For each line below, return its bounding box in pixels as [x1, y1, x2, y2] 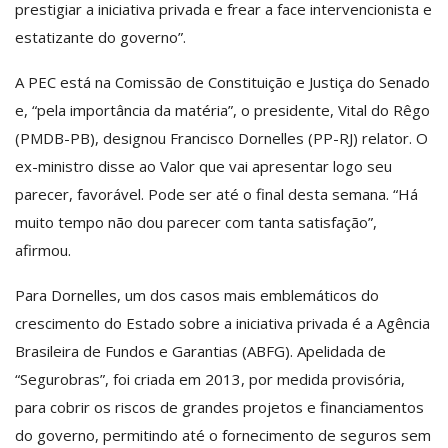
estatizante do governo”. [15, 26, 186, 47]
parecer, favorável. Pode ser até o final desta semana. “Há [15, 183, 418, 204]
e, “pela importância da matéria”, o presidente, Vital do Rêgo [15, 99, 430, 120]
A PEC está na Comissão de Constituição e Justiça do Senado [15, 71, 430, 92]
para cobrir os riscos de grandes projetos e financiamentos [15, 396, 424, 417]
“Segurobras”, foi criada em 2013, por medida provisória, [15, 368, 405, 389]
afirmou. [15, 239, 71, 260]
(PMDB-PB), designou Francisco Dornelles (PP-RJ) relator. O [15, 127, 428, 148]
